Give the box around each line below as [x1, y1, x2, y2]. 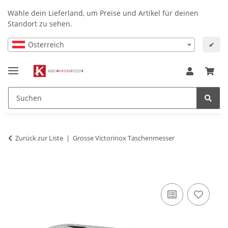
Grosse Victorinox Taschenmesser [73, 133, 175, 142]
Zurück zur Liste [15, 133, 63, 142]
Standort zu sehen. [8, 19, 72, 28]
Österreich [28, 39, 64, 49]
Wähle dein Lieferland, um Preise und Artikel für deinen [8, 8, 198, 18]
